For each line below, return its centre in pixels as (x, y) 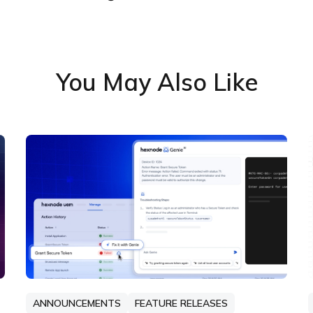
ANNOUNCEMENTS (77, 303)
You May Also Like (156, 82)
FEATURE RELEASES (181, 303)
